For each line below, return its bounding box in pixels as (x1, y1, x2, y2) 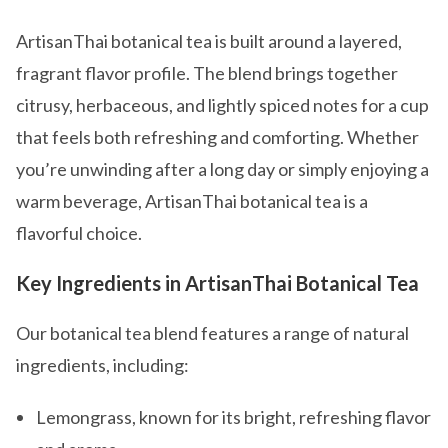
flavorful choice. (16, 222, 142, 244)
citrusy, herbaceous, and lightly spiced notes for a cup (16, 94, 429, 116)
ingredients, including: (16, 354, 189, 376)
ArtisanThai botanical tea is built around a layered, (16, 30, 402, 52)
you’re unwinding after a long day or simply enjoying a (16, 158, 429, 180)
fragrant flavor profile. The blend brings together (16, 62, 398, 84)
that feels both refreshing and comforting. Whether (16, 126, 419, 148)
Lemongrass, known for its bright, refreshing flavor (36, 406, 431, 428)
